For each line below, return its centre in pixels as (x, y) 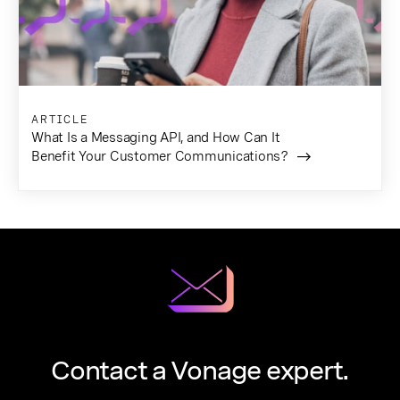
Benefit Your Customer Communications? (160, 156)
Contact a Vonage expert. (200, 370)
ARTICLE (60, 119)
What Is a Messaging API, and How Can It (156, 137)
